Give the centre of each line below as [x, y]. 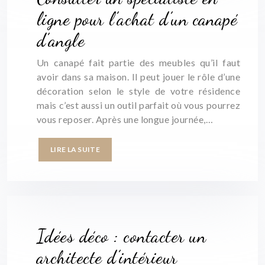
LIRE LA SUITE [75, 149]
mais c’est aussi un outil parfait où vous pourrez [138, 105]
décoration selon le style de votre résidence [138, 91]
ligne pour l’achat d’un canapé [137, 19]
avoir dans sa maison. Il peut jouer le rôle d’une [138, 77]
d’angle [61, 40]
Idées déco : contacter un [121, 236]
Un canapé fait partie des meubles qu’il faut [138, 62]
